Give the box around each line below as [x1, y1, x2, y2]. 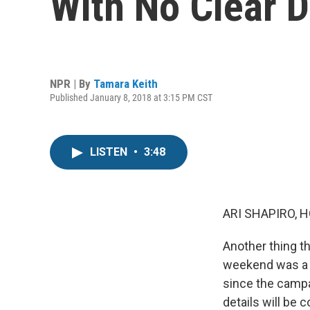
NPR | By [50, 76, 93, 91]
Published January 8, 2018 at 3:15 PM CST [50, 91, 212, 103]
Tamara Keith [93, 76, 158, 91]
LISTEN [90, 145, 130, 158]
